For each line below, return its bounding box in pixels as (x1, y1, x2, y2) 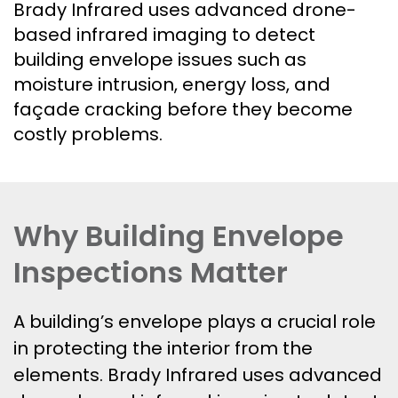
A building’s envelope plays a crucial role (13, 309, 376, 334)
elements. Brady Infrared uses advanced (13, 362, 382, 387)
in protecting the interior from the (13, 336, 313, 361)
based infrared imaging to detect (13, 22, 315, 47)
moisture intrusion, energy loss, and (13, 72, 330, 97)
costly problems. (13, 122, 163, 147)
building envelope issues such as (13, 47, 306, 72)
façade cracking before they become (13, 97, 353, 122)
